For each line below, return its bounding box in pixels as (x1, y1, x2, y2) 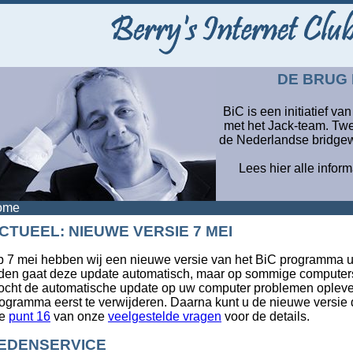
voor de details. (221, 310, 310, 323)
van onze (50, 310, 108, 323)
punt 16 (9, 310, 50, 323)
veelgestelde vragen (108, 310, 221, 323)
